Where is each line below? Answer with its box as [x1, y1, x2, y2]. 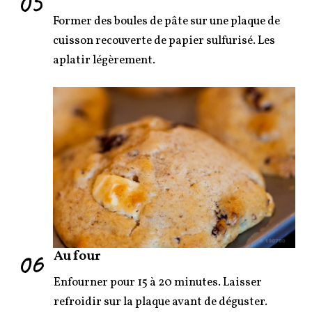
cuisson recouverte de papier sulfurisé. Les [53, 32, 275, 49]
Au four [54, 247, 101, 267]
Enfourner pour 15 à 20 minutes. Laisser [54, 274, 262, 291]
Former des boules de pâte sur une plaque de [53, 13, 280, 29]
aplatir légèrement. [53, 52, 155, 68]
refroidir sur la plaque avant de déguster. [54, 294, 267, 311]
